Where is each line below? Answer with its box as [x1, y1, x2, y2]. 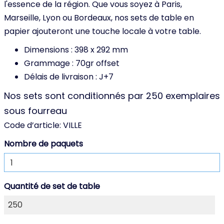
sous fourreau [4, 104, 69, 117]
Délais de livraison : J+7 [24, 71, 113, 82]
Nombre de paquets [4, 138, 83, 149]
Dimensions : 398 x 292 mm [24, 44, 128, 55]
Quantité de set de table [4, 180, 100, 192]
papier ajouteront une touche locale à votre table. [4, 25, 201, 37]
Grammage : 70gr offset [24, 57, 119, 69]
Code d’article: [4, 119, 63, 131]
